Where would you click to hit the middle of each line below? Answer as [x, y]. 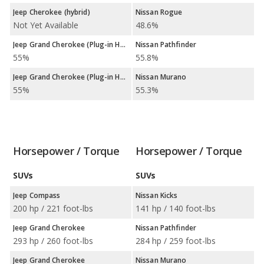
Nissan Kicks [157, 195]
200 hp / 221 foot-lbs [53, 208]
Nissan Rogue [159, 12]
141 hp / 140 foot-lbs [176, 208]
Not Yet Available [46, 25]
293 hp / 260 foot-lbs [53, 241]
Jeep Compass [37, 195]
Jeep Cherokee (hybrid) [52, 12]
